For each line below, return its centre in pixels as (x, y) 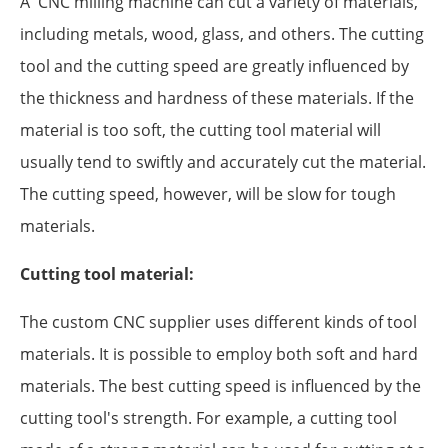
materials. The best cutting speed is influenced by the (220, 385)
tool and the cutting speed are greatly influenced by (214, 65)
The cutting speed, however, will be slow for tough (208, 193)
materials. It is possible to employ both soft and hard (219, 353)
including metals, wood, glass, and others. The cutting (222, 33)
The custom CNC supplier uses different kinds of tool (218, 321)
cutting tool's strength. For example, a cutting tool (208, 417)
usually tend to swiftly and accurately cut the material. (223, 161)
